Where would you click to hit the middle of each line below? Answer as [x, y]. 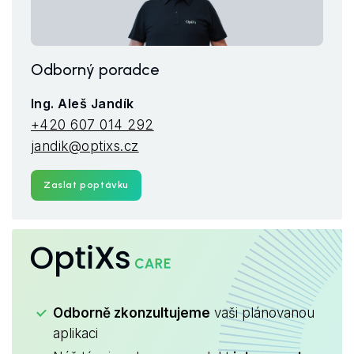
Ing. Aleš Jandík [83, 103]
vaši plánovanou [262, 313]
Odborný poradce [95, 69]
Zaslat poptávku [86, 185]
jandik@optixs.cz [85, 146]
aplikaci [75, 333]
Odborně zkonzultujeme [132, 313]
